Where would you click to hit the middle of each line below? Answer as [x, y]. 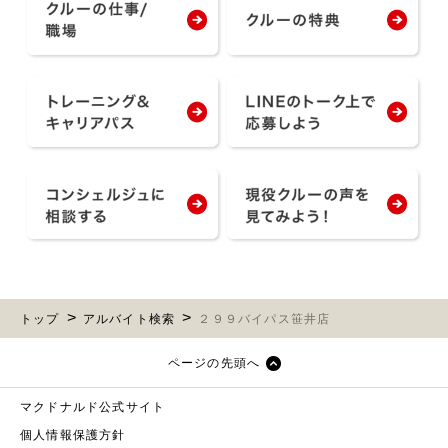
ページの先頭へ [214, 362]
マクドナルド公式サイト [93, 406]
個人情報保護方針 [73, 434]
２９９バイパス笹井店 [264, 319]
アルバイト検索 [129, 319]
